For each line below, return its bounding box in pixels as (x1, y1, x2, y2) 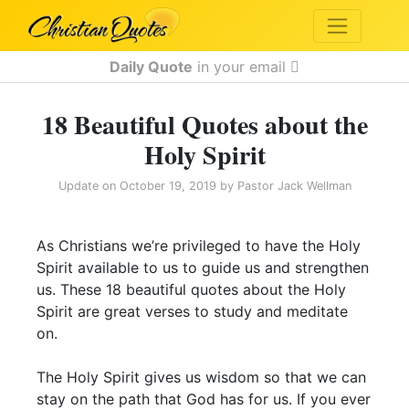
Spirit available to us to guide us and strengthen (37, 258, 369, 277)
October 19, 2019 (119, 179, 216, 193)
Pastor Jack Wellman (236, 179, 351, 193)
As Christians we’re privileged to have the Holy (37, 236, 361, 255)
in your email (193, 58, 290, 76)
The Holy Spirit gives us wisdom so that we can (37, 368, 366, 386)
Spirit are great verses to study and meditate (37, 302, 348, 320)
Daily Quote (110, 58, 193, 76)
